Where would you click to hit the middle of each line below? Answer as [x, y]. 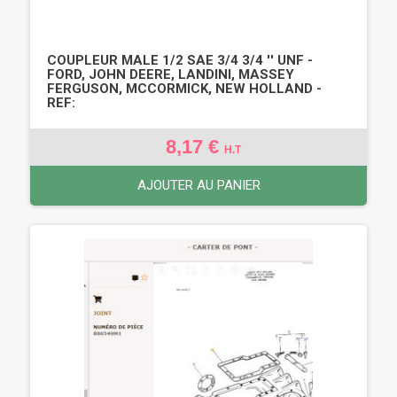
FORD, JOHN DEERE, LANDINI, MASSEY [171, 74]
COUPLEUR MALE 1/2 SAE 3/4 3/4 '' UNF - [180, 60]
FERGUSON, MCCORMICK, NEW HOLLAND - [184, 88]
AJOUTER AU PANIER [198, 185]
